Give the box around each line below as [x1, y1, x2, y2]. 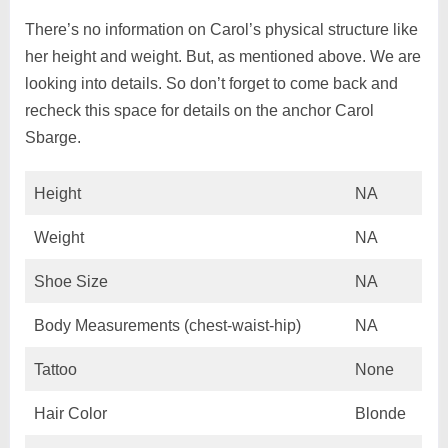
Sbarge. [24, 128, 81, 146]
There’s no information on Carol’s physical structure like [24, 20, 418, 38]
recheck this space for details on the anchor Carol [24, 101, 374, 119]
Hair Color [33, 404, 111, 422]
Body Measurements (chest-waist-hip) [33, 316, 305, 334]
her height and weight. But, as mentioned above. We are [24, 47, 421, 65]
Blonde [354, 404, 406, 422]
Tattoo [33, 360, 81, 378]
